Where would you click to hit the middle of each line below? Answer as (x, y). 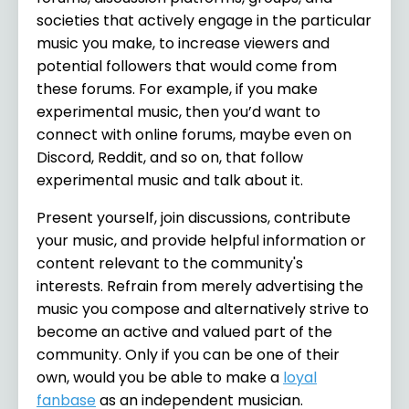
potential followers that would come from (187, 66)
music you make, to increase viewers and (183, 43)
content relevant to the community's (170, 263)
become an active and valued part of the (184, 331)
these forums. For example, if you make (177, 89)
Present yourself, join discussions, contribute (194, 217)
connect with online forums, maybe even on (194, 134)
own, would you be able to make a (160, 377)
